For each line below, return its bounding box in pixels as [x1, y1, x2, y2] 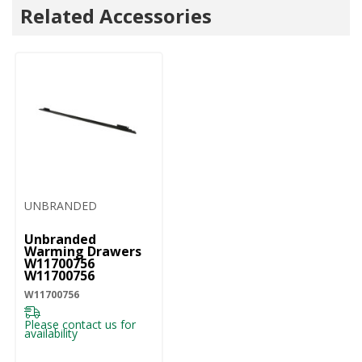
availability [24, 326, 78, 342]
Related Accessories [20, 2, 212, 30]
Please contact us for [24, 317, 136, 333]
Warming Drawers [24, 242, 141, 261]
